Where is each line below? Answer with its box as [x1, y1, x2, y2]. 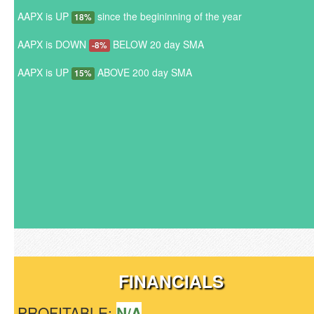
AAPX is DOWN [18, 37, 89, 51]
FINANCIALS [118, 268, 224, 294]
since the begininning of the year [95, 9, 242, 23]
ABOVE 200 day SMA [95, 65, 192, 79]
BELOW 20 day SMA [110, 37, 204, 51]
